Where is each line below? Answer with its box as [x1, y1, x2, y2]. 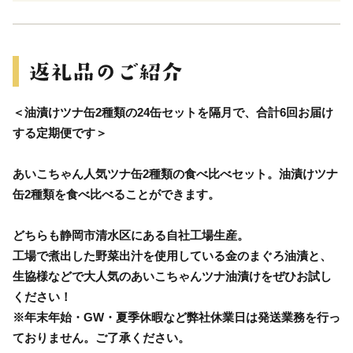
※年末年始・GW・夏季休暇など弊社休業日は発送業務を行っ [13, 310, 340, 324]
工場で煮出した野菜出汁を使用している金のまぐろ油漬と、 [13, 248, 332, 262]
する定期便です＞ [13, 125, 107, 139]
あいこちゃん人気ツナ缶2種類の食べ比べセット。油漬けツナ [13, 166, 338, 180]
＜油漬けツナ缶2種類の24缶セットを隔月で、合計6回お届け [13, 105, 333, 119]
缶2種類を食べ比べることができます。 [13, 187, 220, 201]
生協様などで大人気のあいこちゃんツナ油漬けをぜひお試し [13, 269, 332, 283]
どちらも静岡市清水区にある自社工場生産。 [13, 228, 249, 242]
